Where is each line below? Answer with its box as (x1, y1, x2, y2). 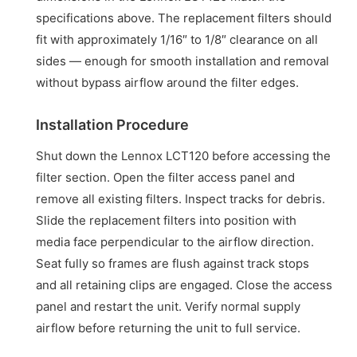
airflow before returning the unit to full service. (36, 320, 301, 335)
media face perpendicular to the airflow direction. (36, 233, 315, 249)
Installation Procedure (36, 116, 190, 133)
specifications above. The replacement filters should (36, 10, 332, 25)
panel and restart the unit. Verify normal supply (36, 298, 301, 314)
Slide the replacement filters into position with (36, 212, 297, 228)
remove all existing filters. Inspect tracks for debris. (36, 190, 326, 206)
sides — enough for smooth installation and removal (36, 53, 330, 69)
